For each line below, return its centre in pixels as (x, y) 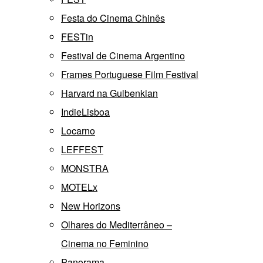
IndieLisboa (85, 112)
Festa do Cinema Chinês (113, 18)
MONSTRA (85, 168)
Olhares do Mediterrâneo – (117, 225)
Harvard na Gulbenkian (109, 93)
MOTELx (79, 187)
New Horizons (91, 206)
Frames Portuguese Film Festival (130, 75)
